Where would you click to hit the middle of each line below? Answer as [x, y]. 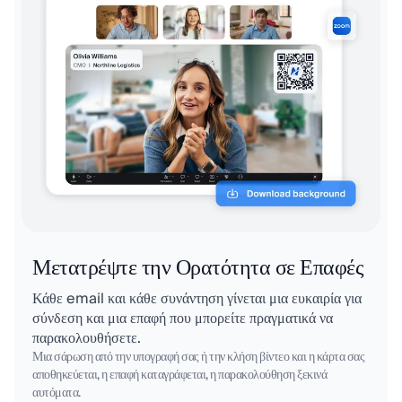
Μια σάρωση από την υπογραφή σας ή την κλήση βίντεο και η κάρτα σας [198, 357]
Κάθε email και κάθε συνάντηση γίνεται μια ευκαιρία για [197, 298]
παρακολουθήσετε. [87, 338]
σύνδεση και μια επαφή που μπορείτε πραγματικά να [183, 318]
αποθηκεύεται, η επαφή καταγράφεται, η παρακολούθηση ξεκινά [179, 375]
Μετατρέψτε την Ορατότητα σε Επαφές [198, 267]
